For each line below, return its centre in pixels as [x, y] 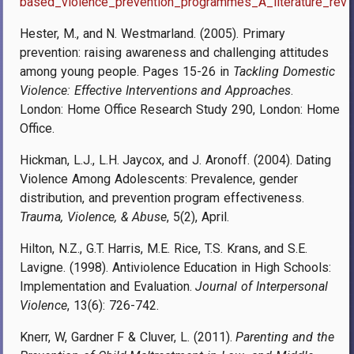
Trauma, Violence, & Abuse [94, 217]
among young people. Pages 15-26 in [126, 71]
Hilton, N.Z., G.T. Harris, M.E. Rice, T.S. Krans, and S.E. [164, 248]
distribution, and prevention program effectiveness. [162, 198]
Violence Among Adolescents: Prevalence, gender [159, 179]
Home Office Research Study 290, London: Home [203, 109]
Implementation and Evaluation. [108, 286]
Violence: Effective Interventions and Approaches [156, 90]
